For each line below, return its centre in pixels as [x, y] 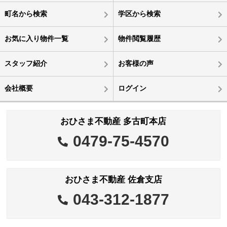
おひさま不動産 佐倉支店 [113, 180]
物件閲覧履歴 [139, 39]
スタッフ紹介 [26, 64]
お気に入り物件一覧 [36, 39]
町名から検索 [26, 14]
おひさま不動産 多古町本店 [113, 122]
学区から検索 [139, 14]
